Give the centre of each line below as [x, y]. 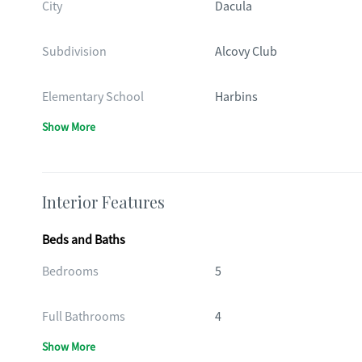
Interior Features [103, 202]
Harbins [236, 97]
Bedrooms [70, 271]
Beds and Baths [84, 240]
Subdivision [74, 52]
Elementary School [93, 97]
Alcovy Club [246, 52]
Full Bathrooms [84, 317]
